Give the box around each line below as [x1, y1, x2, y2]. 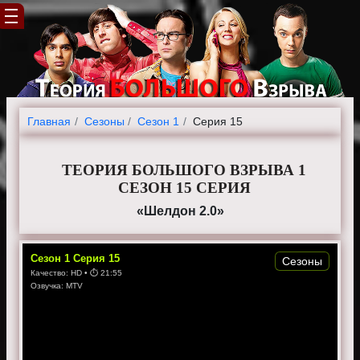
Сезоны [282, 254, 322, 268]
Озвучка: [31, 280, 66, 290]
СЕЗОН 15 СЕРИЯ [117, 178, 251, 196]
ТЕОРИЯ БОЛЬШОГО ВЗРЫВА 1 [62, 161, 306, 178]
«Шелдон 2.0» [136, 203, 224, 218]
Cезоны [84, 114, 125, 128]
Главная [27, 114, 71, 128]
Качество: [31, 268, 71, 277]
